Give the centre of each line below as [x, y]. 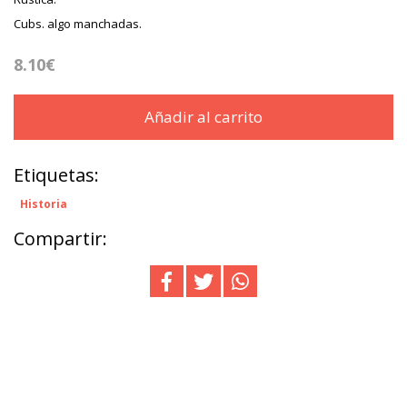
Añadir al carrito [203, 117]
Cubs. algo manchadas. [78, 24]
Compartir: [60, 239]
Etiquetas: [56, 175]
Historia [44, 204]
